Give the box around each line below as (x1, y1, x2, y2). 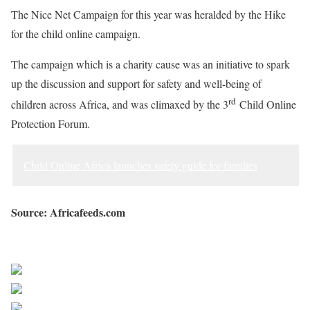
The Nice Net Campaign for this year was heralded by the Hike (11, 7, 286, 21)
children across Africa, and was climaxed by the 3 (11, 97, 228, 112)
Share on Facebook (62, 266, 146, 281)
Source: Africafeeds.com (11, 204, 125, 221)
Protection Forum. (11, 116, 90, 131)
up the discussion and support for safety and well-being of (11, 76, 262, 91)
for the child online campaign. (11, 26, 140, 41)
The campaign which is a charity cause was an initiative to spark (11, 57, 290, 71)
